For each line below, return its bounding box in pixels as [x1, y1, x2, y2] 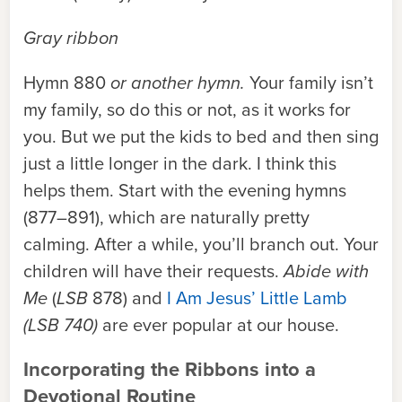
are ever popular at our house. [98, 311, 339, 338]
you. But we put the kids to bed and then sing [23, 123, 379, 150]
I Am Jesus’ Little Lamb [167, 284, 347, 311]
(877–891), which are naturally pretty [23, 204, 310, 231]
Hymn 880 [23, 69, 110, 96]
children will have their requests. [23, 258, 284, 284]
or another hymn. [110, 69, 245, 96]
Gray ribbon [23, 24, 118, 51]
